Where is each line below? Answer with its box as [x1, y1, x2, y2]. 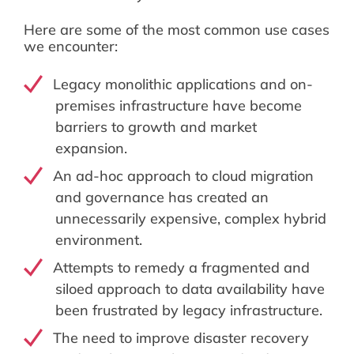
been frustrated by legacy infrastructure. [55, 301, 322, 320]
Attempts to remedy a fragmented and [52, 258, 310, 277]
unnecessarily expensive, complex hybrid [55, 209, 326, 228]
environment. [55, 231, 142, 250]
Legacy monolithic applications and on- [52, 75, 313, 94]
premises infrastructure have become [55, 96, 302, 115]
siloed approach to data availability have [55, 280, 325, 299]
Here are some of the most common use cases [24, 21, 330, 40]
